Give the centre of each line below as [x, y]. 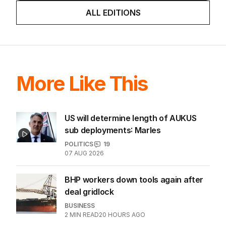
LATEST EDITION [113, 46]
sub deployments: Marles [113, 187]
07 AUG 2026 [84, 210]
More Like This [82, 141]
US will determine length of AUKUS [131, 175]
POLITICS [79, 201]
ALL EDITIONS [113, 70]
